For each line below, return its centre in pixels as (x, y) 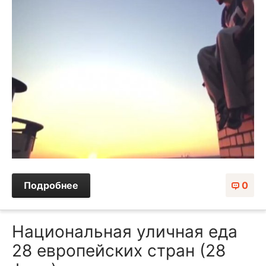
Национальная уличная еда (125, 231)
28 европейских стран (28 (119, 250)
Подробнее (51, 185)
